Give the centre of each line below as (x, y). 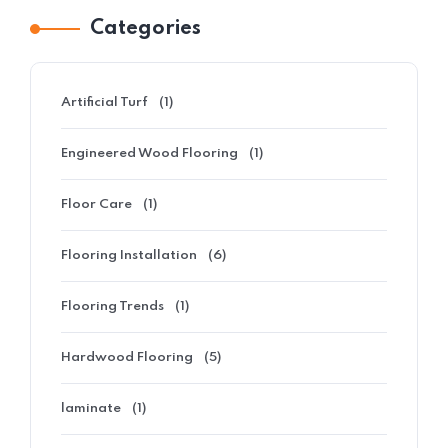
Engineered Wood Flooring (149, 154)
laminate (91, 409)
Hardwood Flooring (127, 358)
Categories (145, 29)
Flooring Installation (129, 256)
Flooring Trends (112, 307)
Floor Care (96, 205)
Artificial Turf (104, 103)
